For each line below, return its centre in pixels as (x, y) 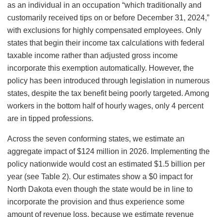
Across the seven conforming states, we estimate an (96, 139)
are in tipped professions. (50, 118)
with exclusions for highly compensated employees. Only (104, 30)
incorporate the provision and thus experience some (96, 201)
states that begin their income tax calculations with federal (106, 43)
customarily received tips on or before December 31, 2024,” (108, 17)
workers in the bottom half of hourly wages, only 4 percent (105, 106)
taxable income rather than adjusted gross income (93, 55)
